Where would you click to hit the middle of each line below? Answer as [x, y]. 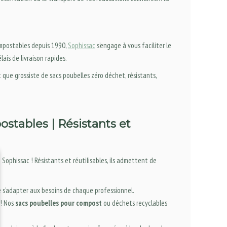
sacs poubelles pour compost [59, 203]
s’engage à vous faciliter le [133, 45]
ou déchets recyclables [135, 203]
